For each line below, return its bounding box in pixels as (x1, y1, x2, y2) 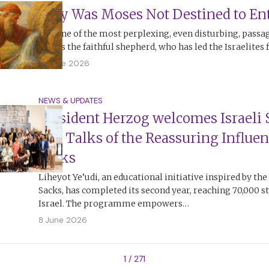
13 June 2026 (38, 58, 89, 69)
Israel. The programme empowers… (38, 198, 189, 209)
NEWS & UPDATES (38, 95, 103, 106)
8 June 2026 (38, 214, 87, 225)
